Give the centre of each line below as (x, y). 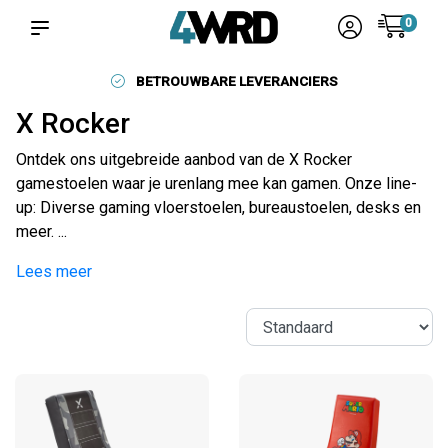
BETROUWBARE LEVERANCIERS (236, 81)
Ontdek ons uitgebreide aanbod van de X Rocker (184, 159)
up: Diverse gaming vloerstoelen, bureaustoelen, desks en (218, 207)
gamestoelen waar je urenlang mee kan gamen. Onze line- (216, 183)
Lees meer (54, 271)
